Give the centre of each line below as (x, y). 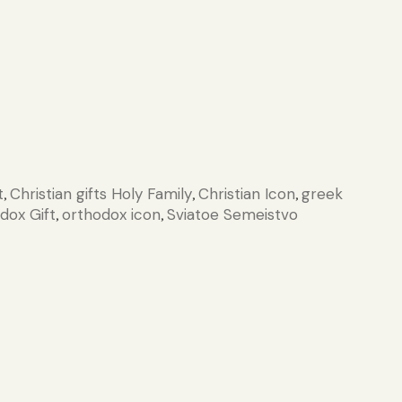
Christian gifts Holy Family (101, 194)
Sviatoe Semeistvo (233, 215)
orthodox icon (112, 215)
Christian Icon (247, 194)
